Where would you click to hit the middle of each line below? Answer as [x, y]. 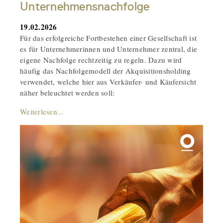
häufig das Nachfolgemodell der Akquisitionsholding [106, 70]
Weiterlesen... [42, 111]
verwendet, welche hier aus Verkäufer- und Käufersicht [108, 81]
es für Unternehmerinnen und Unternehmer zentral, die [109, 49]
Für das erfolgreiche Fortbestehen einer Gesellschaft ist [108, 38]
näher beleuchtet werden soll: [67, 92]
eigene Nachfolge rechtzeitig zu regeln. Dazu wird [101, 59]
